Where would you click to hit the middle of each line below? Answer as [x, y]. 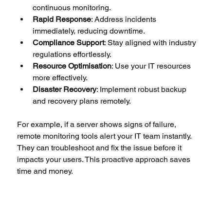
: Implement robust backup [143, 89]
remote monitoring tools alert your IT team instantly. [105, 136]
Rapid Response [62, 19]
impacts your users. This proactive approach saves [105, 159]
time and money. [45, 171]
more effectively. [60, 77]
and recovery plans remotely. [82, 101]
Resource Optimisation [72, 66]
